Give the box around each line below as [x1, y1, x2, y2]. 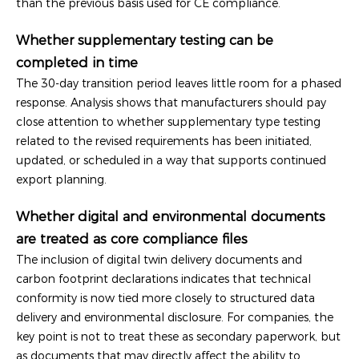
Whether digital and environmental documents [16, 208, 325, 224]
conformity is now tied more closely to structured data [16, 290, 315, 305]
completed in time [16, 54, 138, 71]
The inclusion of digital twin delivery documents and [16, 252, 302, 267]
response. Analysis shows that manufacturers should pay [16, 95, 326, 110]
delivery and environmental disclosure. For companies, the [16, 309, 333, 325]
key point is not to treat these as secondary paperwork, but [16, 329, 341, 344]
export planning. [16, 171, 107, 187]
